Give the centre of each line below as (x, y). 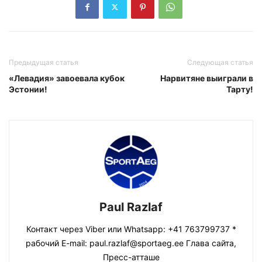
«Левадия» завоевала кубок (67, 78)
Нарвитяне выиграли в (207, 78)
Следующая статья (220, 62)
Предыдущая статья (44, 62)
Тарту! (240, 89)
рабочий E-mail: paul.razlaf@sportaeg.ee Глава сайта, (131, 243)
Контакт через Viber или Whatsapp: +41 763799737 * (131, 229)
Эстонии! (28, 89)
